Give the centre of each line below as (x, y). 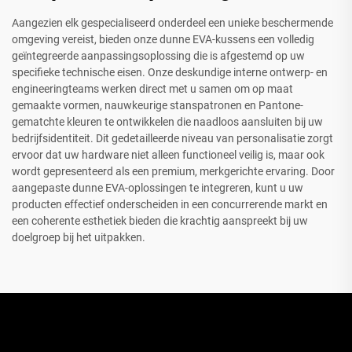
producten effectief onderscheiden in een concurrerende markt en (170, 204)
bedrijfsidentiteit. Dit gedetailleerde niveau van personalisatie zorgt (172, 138)
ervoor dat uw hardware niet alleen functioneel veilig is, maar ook (168, 154)
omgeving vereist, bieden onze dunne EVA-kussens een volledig (163, 39)
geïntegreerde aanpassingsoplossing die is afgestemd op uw (158, 55)
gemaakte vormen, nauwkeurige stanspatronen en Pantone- (158, 105)
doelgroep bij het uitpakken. (79, 237)
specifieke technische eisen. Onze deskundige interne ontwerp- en (170, 72)
